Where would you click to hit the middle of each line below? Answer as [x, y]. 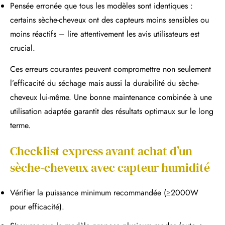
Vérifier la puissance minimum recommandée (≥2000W [104, 192]
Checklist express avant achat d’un [101, 151]
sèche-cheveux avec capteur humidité [110, 167]
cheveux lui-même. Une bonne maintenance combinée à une [111, 97]
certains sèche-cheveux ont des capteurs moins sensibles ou [109, 20]
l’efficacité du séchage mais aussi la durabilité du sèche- [104, 83]
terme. [20, 125]
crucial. [23, 48]
